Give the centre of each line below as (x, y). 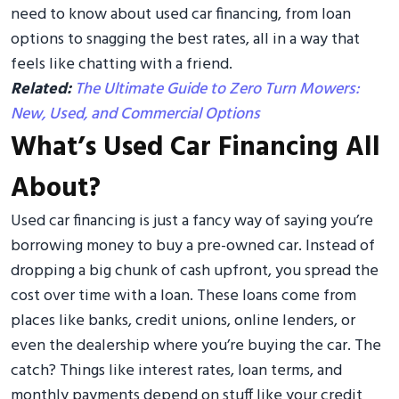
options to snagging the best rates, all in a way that (185, 39)
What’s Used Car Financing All (195, 147)
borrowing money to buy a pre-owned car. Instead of (193, 246)
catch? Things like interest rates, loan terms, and (176, 370)
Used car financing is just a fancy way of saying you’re (192, 221)
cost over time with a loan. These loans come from (183, 296)
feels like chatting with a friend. (122, 64)
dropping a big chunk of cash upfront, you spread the (195, 271)
